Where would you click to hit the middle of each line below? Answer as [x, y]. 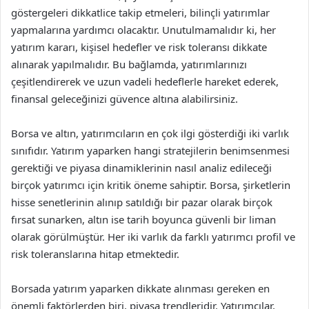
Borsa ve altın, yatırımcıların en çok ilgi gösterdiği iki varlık [150, 133]
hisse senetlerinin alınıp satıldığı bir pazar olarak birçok [142, 202]
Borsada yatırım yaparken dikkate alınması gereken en [140, 288]
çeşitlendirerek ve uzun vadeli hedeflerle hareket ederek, [145, 81]
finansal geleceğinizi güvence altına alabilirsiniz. [124, 99]
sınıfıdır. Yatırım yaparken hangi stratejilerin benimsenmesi [150, 150]
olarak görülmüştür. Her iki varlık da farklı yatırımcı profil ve [153, 237]
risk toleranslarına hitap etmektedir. [95, 254]
